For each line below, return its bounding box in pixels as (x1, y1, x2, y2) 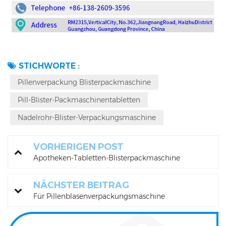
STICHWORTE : (19, 61, 80, 71)
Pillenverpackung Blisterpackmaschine (18, 78, 151, 87)
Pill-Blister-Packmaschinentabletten (18, 95, 140, 105)
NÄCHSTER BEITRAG (33, 180, 129, 191)
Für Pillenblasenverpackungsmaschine (33, 192, 165, 201)
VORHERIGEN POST (33, 141, 124, 153)
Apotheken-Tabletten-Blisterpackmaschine (33, 153, 180, 163)
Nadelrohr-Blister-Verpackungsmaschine (18, 113, 156, 123)
